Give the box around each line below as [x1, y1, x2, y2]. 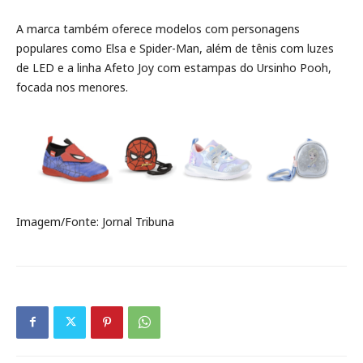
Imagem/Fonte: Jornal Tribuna [16, 213, 174, 229]
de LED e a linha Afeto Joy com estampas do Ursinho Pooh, [16, 60, 331, 75]
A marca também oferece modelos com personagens [16, 21, 300, 36]
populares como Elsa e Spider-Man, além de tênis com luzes [16, 41, 334, 56]
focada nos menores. [16, 79, 128, 95]
